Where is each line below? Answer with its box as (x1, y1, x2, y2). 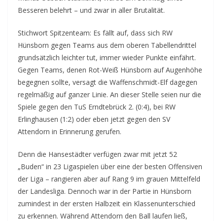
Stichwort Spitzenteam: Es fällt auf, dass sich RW (18, 28, 173, 37)
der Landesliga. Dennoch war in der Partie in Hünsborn (18, 186, 191, 196)
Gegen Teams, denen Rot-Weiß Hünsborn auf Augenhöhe (18, 65, 202, 74)
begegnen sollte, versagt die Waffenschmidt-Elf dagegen (18, 77, 197, 87)
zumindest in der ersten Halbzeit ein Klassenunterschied (18, 198, 195, 208)
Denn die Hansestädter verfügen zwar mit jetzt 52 (18, 149, 177, 159)
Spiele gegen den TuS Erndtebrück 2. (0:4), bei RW (18, 102, 176, 111)
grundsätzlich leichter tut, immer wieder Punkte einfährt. (18, 52, 196, 62)
